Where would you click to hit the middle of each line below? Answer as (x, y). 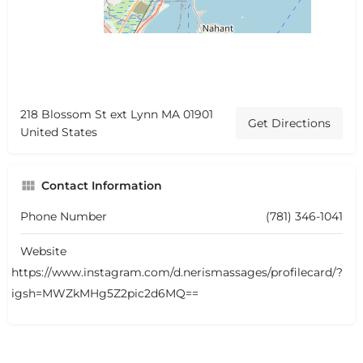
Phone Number (64, 216)
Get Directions (289, 123)
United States (59, 132)
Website (43, 251)
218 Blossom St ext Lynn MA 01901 (117, 114)
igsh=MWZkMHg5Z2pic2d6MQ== (105, 293)
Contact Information (102, 185)
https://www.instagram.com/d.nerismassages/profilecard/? (177, 272)
